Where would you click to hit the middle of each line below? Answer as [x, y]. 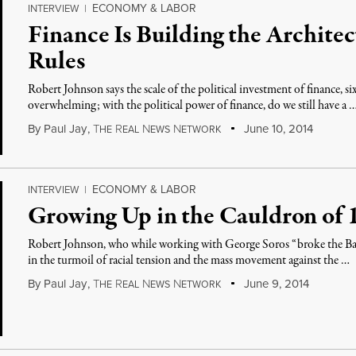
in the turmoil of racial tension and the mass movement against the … [189, 261]
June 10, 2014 [277, 128]
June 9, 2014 [275, 283]
